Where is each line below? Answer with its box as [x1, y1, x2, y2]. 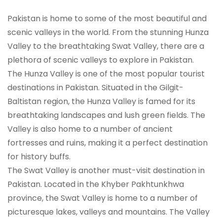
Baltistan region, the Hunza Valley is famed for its [7, 96, 195, 108]
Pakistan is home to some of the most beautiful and [7, 13, 207, 25]
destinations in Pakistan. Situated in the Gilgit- [7, 82, 184, 94]
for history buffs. [7, 151, 71, 163]
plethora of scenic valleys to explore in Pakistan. [7, 54, 194, 66]
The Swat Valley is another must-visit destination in [7, 165, 205, 177]
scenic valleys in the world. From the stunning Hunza [7, 27, 209, 38]
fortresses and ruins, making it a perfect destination [7, 137, 208, 149]
